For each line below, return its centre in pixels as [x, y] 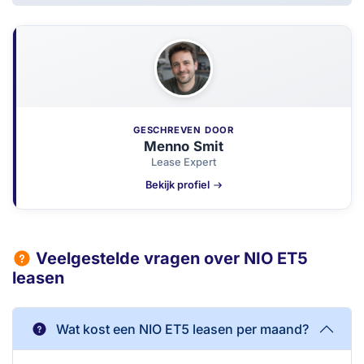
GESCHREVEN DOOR [184, 130]
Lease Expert [184, 162]
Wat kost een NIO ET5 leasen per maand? [182, 329]
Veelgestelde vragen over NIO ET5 [170, 259]
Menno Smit [184, 146]
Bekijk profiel [177, 185]
